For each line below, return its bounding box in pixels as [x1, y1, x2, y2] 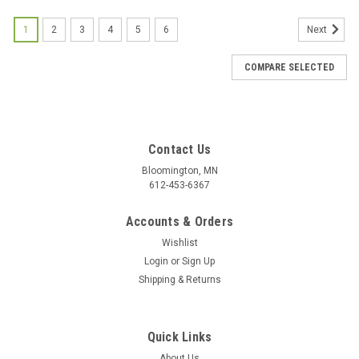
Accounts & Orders [125, 213, 234, 229]
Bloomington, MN [141, 164, 218, 176]
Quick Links [147, 329, 212, 345]
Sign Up [182, 255, 216, 267]
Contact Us [147, 141, 212, 157]
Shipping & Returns [138, 273, 221, 285]
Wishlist [161, 236, 198, 248]
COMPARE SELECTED [244, 61, 334, 73]
